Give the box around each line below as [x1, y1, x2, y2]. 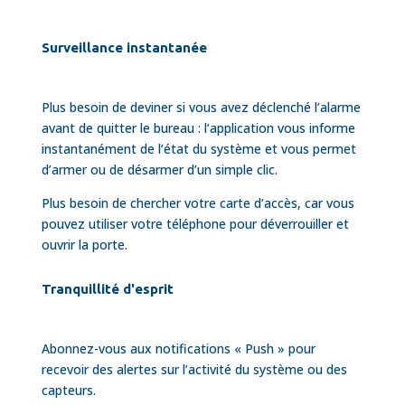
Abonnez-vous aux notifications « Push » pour [41, 339, 316, 357]
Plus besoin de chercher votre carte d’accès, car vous [41, 193, 354, 212]
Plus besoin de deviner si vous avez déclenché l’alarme [41, 98, 361, 116]
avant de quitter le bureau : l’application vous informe [41, 118, 355, 137]
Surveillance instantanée [41, 39, 207, 55]
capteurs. [41, 381, 96, 399]
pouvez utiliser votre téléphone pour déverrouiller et [41, 214, 349, 232]
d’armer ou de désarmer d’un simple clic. [41, 160, 278, 178]
